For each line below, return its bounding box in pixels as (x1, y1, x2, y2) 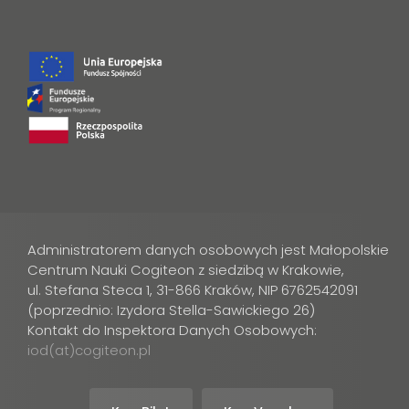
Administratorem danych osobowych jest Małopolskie (27, 240, 389, 260)
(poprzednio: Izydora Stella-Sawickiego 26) (27, 300, 315, 320)
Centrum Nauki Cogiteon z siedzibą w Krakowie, (27, 260, 344, 280)
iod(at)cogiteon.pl (27, 341, 151, 361)
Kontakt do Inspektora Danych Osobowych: (27, 320, 317, 341)
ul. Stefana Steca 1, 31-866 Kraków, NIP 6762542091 (27, 280, 358, 300)
